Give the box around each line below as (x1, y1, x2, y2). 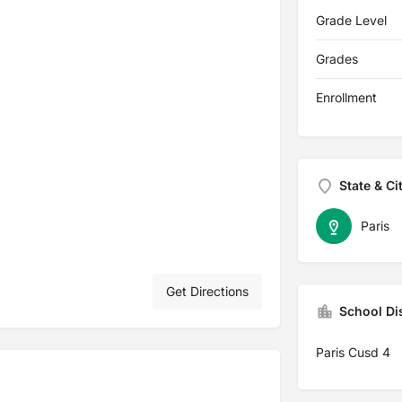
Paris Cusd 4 (315, 345, 390, 360)
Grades (315, 51, 358, 66)
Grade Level (315, 13, 387, 28)
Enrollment (315, 90, 377, 105)
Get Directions (165, 284, 249, 299)
